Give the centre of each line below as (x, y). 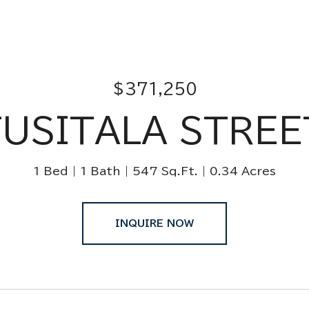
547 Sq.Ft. (165, 171)
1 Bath (100, 171)
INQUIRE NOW (154, 223)
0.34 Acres (243, 171)
